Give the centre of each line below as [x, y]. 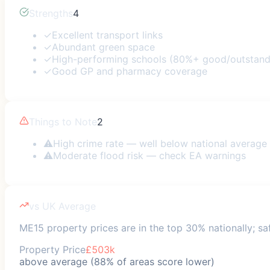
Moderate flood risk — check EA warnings [149, 155]
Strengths [51, 13]
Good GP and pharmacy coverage [130, 71]
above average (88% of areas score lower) [117, 261]
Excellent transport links [107, 35]
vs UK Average [62, 206]
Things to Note [63, 121]
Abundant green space [103, 47]
